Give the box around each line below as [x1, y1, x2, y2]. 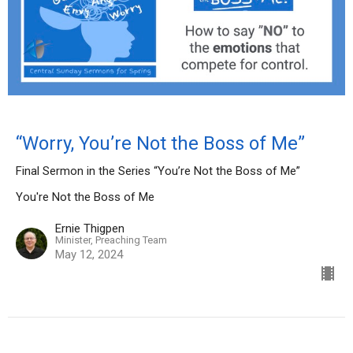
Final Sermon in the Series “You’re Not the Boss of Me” [16, 164, 300, 179]
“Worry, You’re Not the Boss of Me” [16, 132, 305, 155]
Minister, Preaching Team [55, 234, 167, 247]
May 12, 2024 [55, 247, 123, 262]
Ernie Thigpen [55, 221, 124, 236]
